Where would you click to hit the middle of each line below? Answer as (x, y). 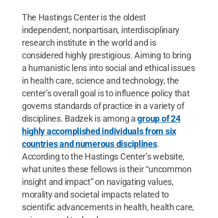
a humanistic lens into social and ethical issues (108, 68)
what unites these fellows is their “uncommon (107, 169)
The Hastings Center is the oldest (84, 17)
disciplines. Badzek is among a (80, 118)
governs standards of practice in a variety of (103, 106)
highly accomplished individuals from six (99, 131)
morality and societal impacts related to (95, 194)
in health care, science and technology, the (100, 80)
